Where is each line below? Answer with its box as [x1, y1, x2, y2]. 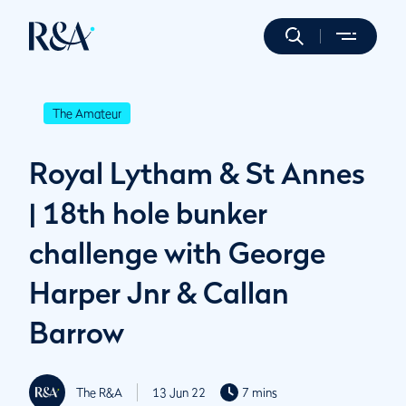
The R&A [76, 385, 122, 400]
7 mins [242, 385, 277, 400]
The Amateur [53, 106, 121, 121]
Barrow [29, 315, 124, 350]
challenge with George [29, 236, 325, 270]
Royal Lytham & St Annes [29, 156, 365, 190]
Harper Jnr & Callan [29, 275, 289, 310]
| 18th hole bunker [29, 196, 267, 230]
